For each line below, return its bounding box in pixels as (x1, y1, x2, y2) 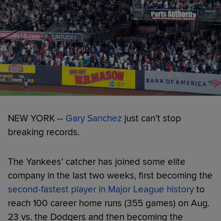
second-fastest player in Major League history (8, 183, 194, 195)
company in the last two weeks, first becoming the (8, 169, 213, 182)
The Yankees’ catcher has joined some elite (8, 155, 185, 168)
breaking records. (8, 126, 79, 138)
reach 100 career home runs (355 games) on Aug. (8, 197, 210, 209)
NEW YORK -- (8, 112, 66, 124)
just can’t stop (122, 112, 181, 124)
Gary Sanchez (66, 112, 122, 124)
